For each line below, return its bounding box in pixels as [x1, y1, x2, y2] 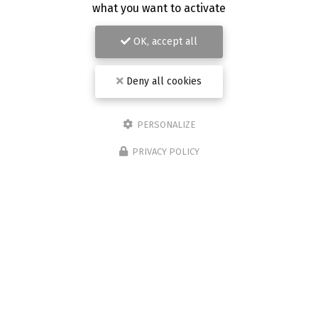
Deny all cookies [124, 75, 202, 87]
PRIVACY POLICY [131, 146, 199, 157]
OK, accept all [131, 35, 197, 48]
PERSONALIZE [135, 119, 195, 130]
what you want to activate [92, 1, 226, 15]
